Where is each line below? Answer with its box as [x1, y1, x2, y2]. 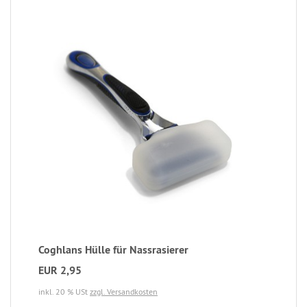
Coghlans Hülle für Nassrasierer [38, 243, 188, 258]
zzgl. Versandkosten [90, 286, 158, 297]
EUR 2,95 [38, 263, 82, 278]
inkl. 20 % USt [38, 286, 90, 297]
